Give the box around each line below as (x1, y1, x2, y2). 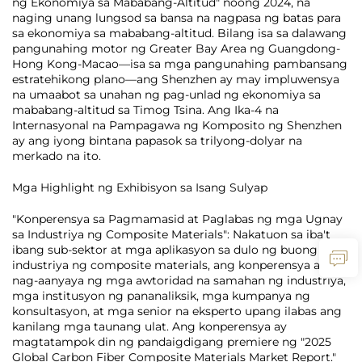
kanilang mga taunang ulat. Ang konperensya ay (12, 319, 287, 334)
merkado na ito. (12, 149, 101, 163)
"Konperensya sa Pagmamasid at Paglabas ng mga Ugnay (12, 212, 343, 226)
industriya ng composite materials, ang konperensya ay (12, 258, 326, 272)
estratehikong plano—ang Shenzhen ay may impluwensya (12, 72, 339, 86)
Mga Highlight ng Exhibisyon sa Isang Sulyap (12, 180, 267, 195)
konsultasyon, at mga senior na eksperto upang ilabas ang (12, 304, 342, 318)
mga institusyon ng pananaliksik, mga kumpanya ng (12, 288, 310, 303)
